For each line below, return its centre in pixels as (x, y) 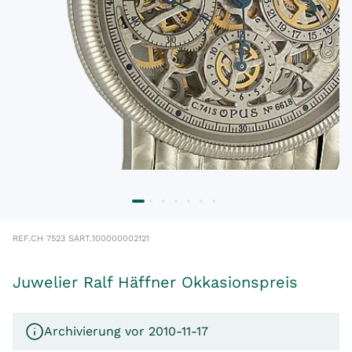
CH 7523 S (52, 238)
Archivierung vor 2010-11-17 (126, 331)
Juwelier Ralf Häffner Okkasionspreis (155, 282)
